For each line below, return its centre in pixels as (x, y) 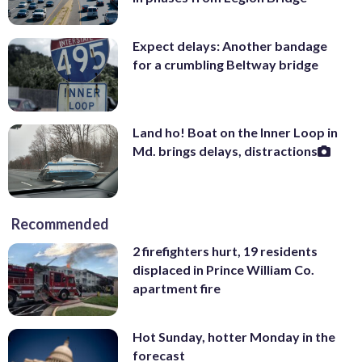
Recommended (60, 223)
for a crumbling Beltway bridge (225, 65)
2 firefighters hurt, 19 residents (225, 250)
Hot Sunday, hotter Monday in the (234, 337)
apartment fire (177, 288)
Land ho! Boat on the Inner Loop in (235, 133)
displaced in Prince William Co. (223, 269)
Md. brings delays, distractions (225, 151)
